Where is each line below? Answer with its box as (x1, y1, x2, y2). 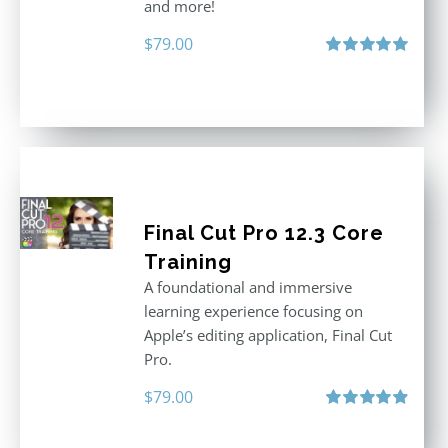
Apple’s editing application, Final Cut (143, 325, 392, 345)
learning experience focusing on (143, 301, 363, 321)
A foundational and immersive (143, 277, 352, 297)
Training (143, 250, 232, 274)
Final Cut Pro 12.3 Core (143, 221, 384, 245)
